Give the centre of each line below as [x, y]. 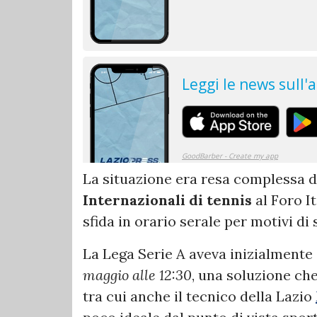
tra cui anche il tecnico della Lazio [199, 296]
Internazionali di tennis [167, 200]
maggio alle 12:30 [137, 275]
